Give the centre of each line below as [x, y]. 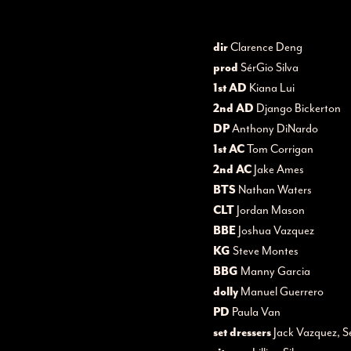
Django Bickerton [297, 109]
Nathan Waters [274, 190]
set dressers [242, 332]
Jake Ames [278, 170]
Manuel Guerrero [281, 292]
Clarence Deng [265, 47]
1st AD [230, 88]
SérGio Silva [268, 68]
